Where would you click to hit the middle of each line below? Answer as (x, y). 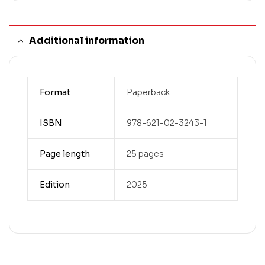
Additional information (87, 41)
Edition (54, 185)
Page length (64, 154)
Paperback (148, 92)
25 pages (145, 154)
